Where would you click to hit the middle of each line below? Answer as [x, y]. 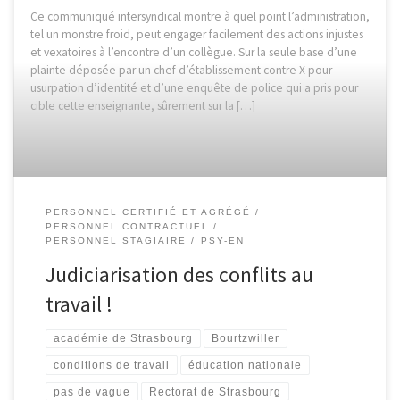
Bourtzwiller [246, 339]
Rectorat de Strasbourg [216, 392]
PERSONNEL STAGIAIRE [116, 241]
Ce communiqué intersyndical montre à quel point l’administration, [200, 17]
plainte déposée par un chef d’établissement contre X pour [181, 71]
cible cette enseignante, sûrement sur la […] [142, 106]
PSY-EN [222, 241]
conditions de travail [111, 365]
